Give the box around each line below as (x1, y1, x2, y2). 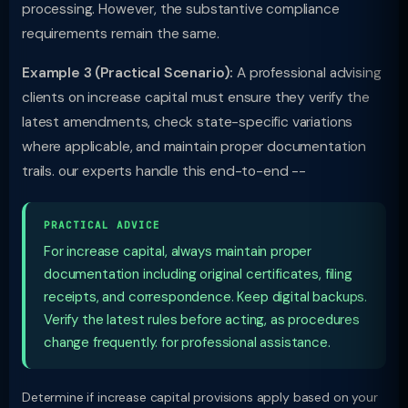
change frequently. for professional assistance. (44, 333, 331, 352)
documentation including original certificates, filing (44, 265, 352, 283)
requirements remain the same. (22, 25, 219, 43)
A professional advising (233, 64, 382, 82)
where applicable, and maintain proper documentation (22, 138, 367, 156)
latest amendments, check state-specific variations (22, 113, 353, 131)
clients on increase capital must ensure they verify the (22, 88, 370, 107)
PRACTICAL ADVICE (44, 219, 160, 231)
